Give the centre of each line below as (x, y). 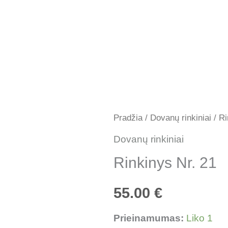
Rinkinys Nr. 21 (165, 163)
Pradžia (128, 117)
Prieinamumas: (148, 218)
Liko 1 (199, 218)
